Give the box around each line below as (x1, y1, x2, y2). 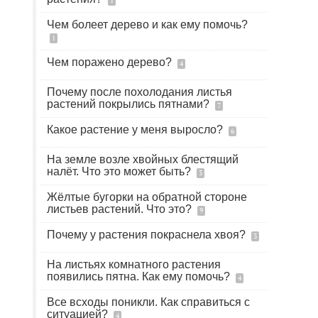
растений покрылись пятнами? (47, 98, 212, 110)
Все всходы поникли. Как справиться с (47, 296, 250, 308)
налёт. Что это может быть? (47, 165, 194, 177)
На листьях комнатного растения (47, 258, 221, 270)
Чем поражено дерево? (47, 56, 175, 68)
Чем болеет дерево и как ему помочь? (47, 18, 248, 31)
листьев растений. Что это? (47, 203, 194, 215)
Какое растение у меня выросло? (47, 124, 226, 136)
